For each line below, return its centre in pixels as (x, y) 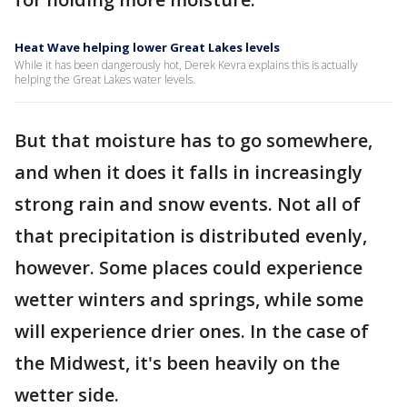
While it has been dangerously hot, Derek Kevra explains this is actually (186, 65)
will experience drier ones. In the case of (192, 331)
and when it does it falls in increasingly (189, 172)
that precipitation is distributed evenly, (191, 236)
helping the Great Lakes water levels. (105, 79)
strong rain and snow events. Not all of (188, 204)
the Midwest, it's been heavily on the (177, 363)
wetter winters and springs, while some (189, 299)
